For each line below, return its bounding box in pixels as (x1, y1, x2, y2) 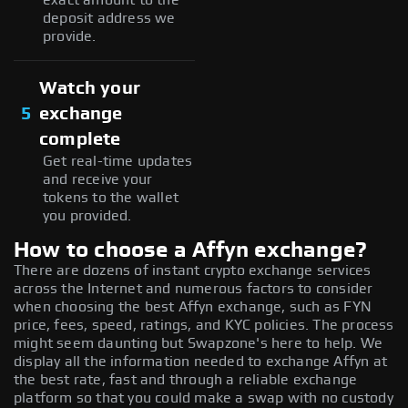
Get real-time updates (43, 153, 193, 168)
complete (39, 129, 121, 148)
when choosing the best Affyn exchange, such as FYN (14, 299, 372, 314)
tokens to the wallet (43, 189, 178, 205)
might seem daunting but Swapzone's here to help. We (14, 335, 383, 351)
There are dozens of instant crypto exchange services (14, 262, 372, 278)
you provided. (43, 208, 132, 223)
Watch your (39, 78, 140, 97)
